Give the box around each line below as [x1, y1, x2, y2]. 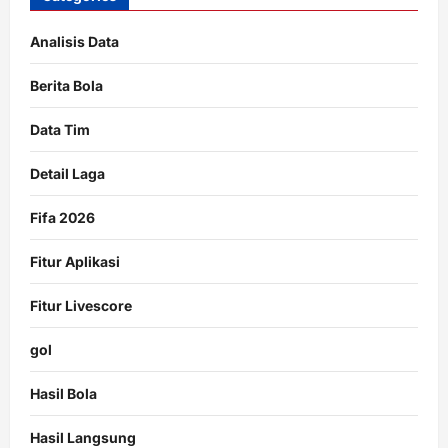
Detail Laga [30, 164, 105, 182]
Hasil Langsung [30, 428, 136, 446]
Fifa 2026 [30, 208, 95, 226]
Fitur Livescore [30, 296, 132, 314]
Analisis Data [30, 32, 119, 50]
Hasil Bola [30, 384, 97, 402]
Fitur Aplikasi [30, 252, 120, 270]
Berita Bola [30, 76, 103, 94]
